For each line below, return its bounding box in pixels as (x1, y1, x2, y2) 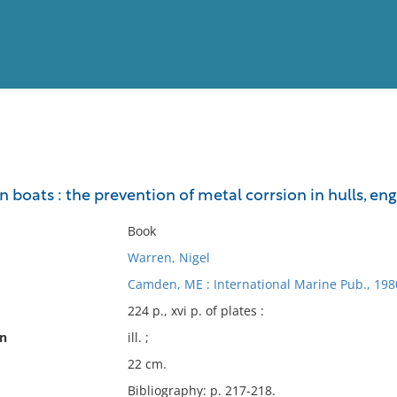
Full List (339, 167, 384, 180)
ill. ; (127, 329, 149, 346)
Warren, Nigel (127, 249, 210, 266)
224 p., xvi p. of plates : (127, 302, 264, 319)
